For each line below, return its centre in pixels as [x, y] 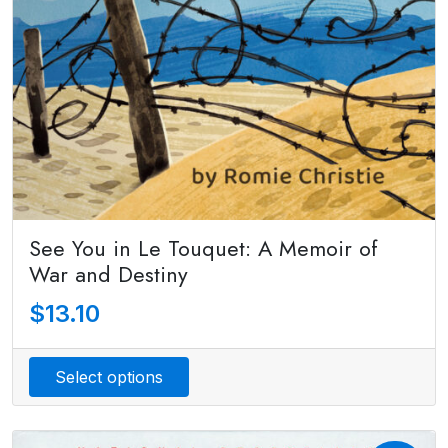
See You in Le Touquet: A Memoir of [203, 248]
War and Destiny [108, 274]
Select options [109, 376]
